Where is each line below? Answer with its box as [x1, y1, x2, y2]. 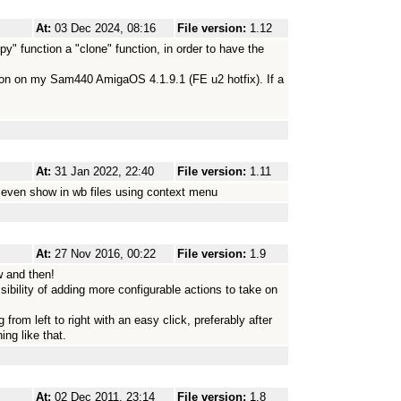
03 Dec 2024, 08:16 [55, 21, 156, 35]
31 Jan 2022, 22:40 [55, 165, 154, 178]
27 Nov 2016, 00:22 [55, 247, 156, 260]
